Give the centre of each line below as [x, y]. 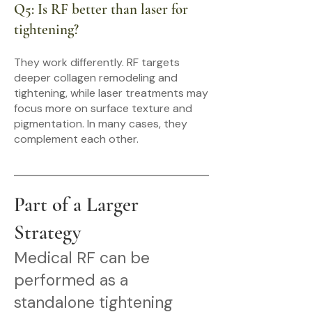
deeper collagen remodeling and [96, 78]
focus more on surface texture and [103, 108]
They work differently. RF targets [97, 62]
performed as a [71, 280]
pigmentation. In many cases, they [101, 124]
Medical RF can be [82, 258]
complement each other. [76, 139]
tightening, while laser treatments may [111, 93]
